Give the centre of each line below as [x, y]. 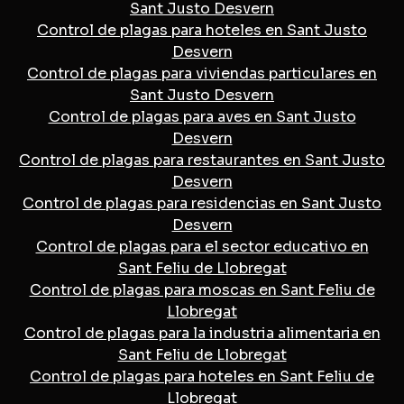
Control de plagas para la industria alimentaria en [202, 333]
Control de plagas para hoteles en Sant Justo [202, 30]
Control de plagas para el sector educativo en [202, 246]
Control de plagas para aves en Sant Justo [202, 116]
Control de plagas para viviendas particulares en [202, 73]
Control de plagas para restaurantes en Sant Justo [202, 160]
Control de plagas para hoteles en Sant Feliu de [202, 376]
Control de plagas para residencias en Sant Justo [202, 203]
